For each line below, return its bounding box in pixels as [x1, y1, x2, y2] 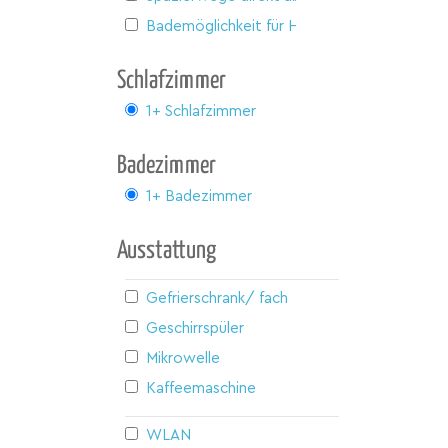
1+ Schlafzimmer [146, 103, 256, 119]
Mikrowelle [146, 350, 220, 366]
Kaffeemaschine [146, 380, 256, 396]
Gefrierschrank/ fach [146, 290, 288, 306]
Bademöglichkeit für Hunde [146, 18, 333, 34]
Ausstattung [117, 238, 216, 263]
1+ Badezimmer [146, 188, 252, 204]
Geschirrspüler [146, 320, 244, 336]
